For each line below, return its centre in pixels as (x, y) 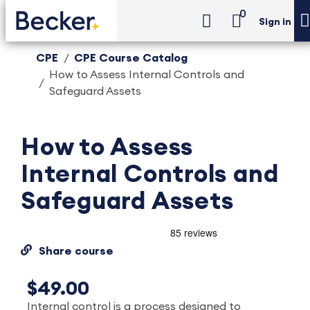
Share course (76, 251)
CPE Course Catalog (131, 58)
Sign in (275, 22)
